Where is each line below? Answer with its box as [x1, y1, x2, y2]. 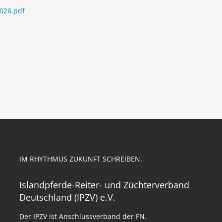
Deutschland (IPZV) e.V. [19, 191, 115, 203]
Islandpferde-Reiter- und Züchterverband [19, 179, 189, 191]
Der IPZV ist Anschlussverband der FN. [19, 212, 147, 221]
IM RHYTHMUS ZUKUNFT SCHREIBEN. [19, 154, 142, 164]
